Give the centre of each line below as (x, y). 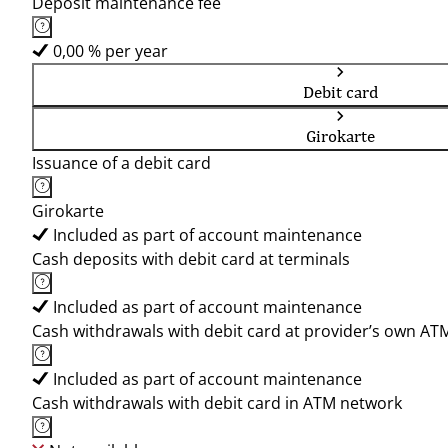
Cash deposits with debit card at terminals (191, 259)
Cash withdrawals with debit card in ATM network (217, 403)
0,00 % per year (110, 51)
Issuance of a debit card (121, 163)
